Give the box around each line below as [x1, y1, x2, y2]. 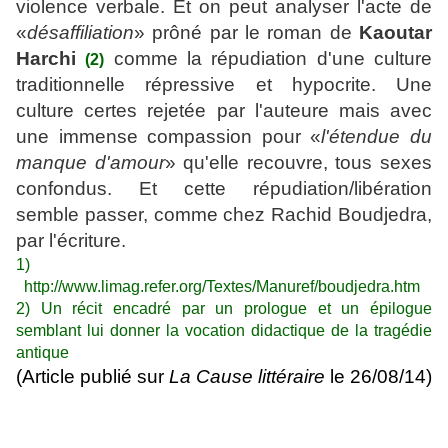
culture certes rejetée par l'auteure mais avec [16, 100, 432, 122]
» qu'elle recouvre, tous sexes [164, 152, 433, 174]
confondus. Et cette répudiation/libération [16, 178, 432, 200]
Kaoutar [359, 22, 432, 44]
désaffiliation [27, 22, 134, 44]
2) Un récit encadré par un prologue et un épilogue [16, 300, 432, 318]
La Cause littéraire [169, 366, 325, 388]
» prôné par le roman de [134, 22, 359, 44]
